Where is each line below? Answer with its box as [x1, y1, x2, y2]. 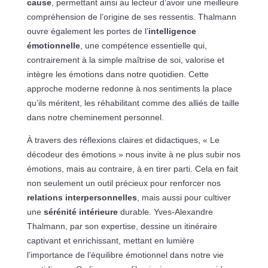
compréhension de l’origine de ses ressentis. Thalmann [26, 12, 236, 22]
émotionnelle [26, 41, 80, 51]
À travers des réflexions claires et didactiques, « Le [26, 135, 220, 145]
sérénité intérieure [43, 207, 118, 217]
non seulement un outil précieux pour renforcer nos [26, 178, 221, 188]
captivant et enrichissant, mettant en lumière [26, 236, 194, 246]
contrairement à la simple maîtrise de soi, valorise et [26, 55, 224, 65]
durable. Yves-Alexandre [117, 207, 213, 217]
